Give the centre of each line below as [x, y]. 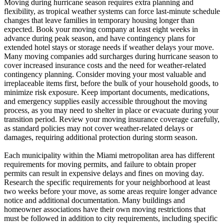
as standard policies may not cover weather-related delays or [98, 128]
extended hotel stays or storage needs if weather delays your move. [109, 47]
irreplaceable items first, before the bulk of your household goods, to [111, 83]
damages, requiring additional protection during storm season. [101, 137]
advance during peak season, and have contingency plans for [99, 38]
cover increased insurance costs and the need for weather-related [105, 65]
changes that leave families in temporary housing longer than [99, 20]
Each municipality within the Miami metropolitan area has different [109, 155]
